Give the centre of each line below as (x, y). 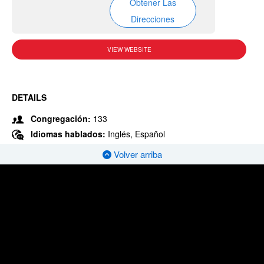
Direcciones (153, 19)
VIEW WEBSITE (129, 49)
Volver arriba (136, 154)
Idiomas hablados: (69, 134)
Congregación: (61, 118)
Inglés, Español (136, 134)
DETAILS (29, 97)
